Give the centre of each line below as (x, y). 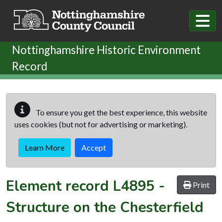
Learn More (45, 147)
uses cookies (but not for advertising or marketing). (101, 124)
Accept (94, 147)
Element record (59, 186)
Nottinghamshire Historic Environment (106, 50)
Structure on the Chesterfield (105, 207)
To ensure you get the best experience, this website (121, 112)
